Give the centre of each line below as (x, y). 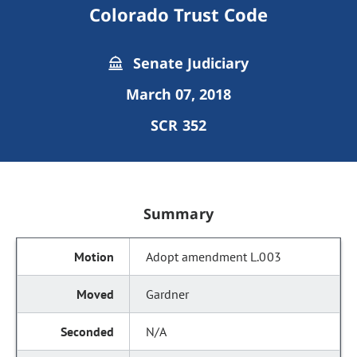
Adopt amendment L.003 (214, 257)
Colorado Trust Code (178, 14)
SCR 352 (178, 125)
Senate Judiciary (189, 63)
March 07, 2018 (178, 94)
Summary (178, 214)
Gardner (168, 294)
